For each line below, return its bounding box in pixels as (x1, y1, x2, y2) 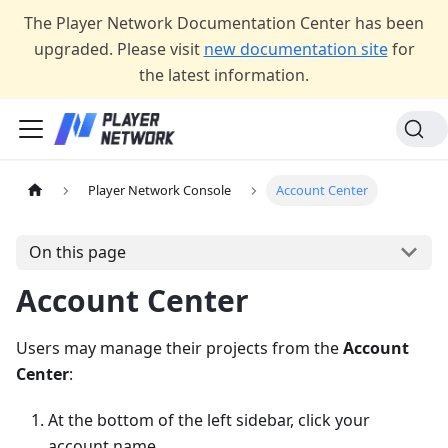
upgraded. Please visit (33, 38, 200, 60)
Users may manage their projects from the (16, 336, 343, 359)
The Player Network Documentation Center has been (24, 12, 424, 34)
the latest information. (139, 64, 309, 86)
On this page (28, 241, 126, 264)
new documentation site (203, 38, 388, 60)
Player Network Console (88, 181, 232, 200)
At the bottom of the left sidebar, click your (48, 408, 370, 431)
